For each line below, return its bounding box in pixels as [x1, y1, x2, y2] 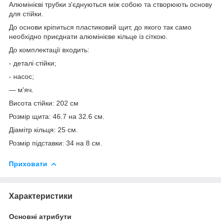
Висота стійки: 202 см [9, 99, 78, 107]
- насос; [9, 72, 34, 80]
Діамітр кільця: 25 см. [9, 125, 78, 134]
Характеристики [9, 191, 73, 200]
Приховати [9, 159, 47, 168]
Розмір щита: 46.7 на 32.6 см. [9, 112, 105, 120]
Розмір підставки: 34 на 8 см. [9, 139, 102, 147]
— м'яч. [9, 85, 34, 94]
